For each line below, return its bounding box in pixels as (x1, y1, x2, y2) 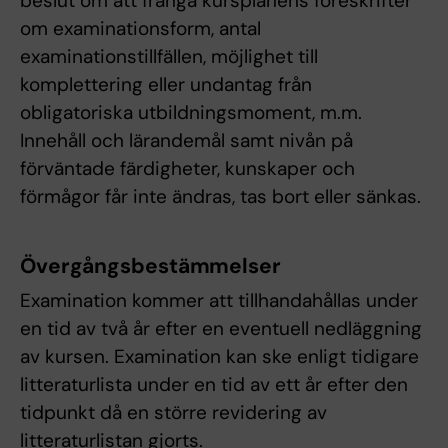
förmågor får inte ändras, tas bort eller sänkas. (20, 184, 421, 210)
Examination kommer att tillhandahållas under (20, 288, 418, 314)
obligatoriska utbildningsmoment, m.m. (20, 100, 362, 126)
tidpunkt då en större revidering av (20, 400, 327, 426)
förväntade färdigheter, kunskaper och (20, 156, 355, 182)
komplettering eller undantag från (20, 72, 312, 98)
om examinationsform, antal (20, 16, 261, 42)
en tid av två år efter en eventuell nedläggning (20, 316, 422, 342)
